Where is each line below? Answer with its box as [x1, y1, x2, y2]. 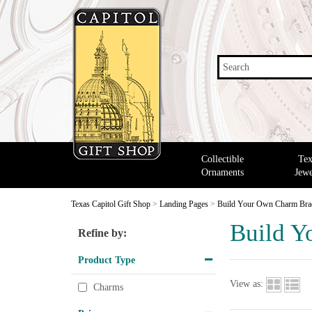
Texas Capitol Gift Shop [71, 199, 150, 209]
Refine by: [78, 227, 127, 239]
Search [223, 62, 249, 72]
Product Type [78, 254, 135, 265]
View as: [230, 278, 263, 289]
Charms [93, 282, 123, 293]
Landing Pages [159, 199, 208, 209]
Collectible [201, 153, 244, 164]
